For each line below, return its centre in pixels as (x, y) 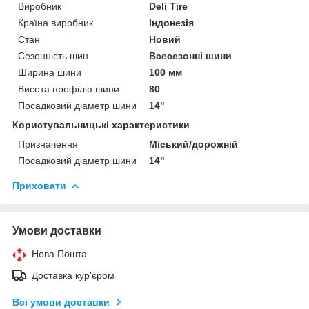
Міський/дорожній (194, 144)
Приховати (39, 185)
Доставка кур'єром (73, 275)
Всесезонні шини (191, 56)
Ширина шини (50, 72)
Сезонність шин (53, 56)
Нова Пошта (59, 253)
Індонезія (172, 22)
